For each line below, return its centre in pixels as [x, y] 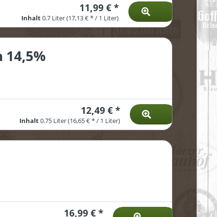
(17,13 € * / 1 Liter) [92, 18]
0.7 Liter [54, 18]
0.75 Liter [54, 121]
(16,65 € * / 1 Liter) [94, 121]
